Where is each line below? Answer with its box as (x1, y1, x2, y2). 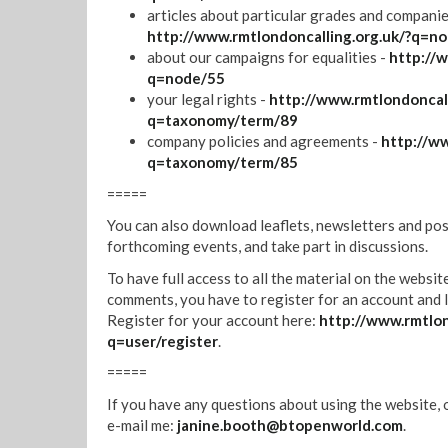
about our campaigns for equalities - (147, 48, 389, 66)
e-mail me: (107, 415, 177, 434)
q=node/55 (147, 69, 225, 87)
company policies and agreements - (147, 132, 381, 150)
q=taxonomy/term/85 (147, 153, 298, 171)
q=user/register (107, 331, 218, 350)
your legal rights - (147, 90, 269, 108)
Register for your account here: (107, 310, 319, 329)
